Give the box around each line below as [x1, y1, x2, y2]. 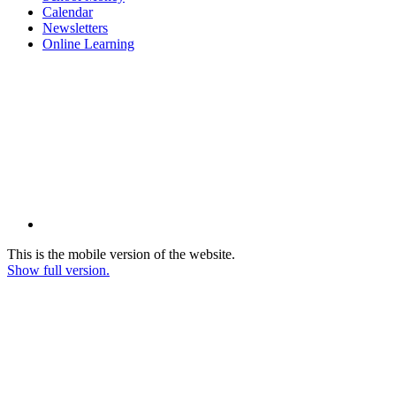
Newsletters [42, 19, 108, 35]
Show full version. [7, 262, 110, 278]
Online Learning [42, 35, 134, 51]
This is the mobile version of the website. [7, 246, 235, 262]
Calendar [42, 4, 93, 19]
